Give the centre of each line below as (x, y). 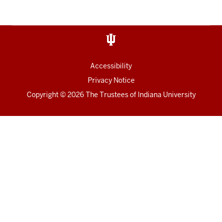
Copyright (42, 95)
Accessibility (111, 66)
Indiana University (166, 95)
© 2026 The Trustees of (98, 95)
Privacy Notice (111, 80)
